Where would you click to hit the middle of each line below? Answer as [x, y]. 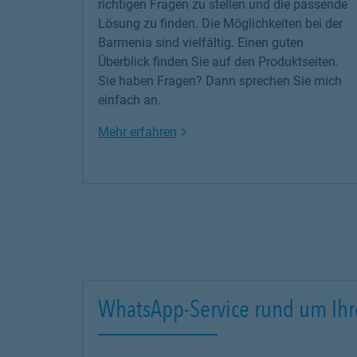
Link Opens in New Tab [241, 131]
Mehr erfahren [137, 132]
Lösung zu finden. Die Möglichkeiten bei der [220, 24]
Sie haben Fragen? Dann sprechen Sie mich [220, 81]
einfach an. [129, 100]
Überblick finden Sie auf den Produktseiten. [218, 62]
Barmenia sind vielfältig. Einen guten [201, 43]
